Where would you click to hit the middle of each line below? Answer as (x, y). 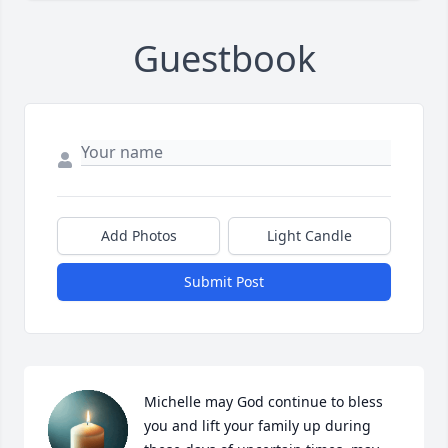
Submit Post (224, 282)
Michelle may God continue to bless (263, 402)
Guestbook (224, 59)
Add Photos (138, 236)
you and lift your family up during (257, 426)
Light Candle (309, 236)
